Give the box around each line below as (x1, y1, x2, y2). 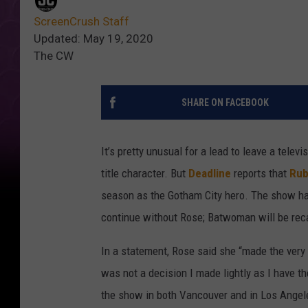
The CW (34, 49, 74, 63)
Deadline (188, 166, 231, 181)
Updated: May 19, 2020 (34, 32, 153, 46)
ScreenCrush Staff (34, 14, 129, 29)
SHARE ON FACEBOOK (181, 97, 269, 109)
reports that (231, 166, 289, 181)
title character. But (101, 166, 188, 181)
